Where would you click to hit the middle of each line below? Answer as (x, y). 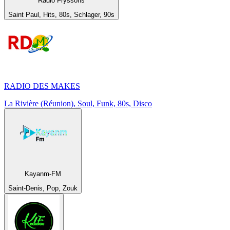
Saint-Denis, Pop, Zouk (43, 188)
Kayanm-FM (43, 174)
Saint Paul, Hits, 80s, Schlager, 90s (61, 15)
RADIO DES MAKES (42, 86)
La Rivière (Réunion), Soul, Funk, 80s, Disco (78, 104)
